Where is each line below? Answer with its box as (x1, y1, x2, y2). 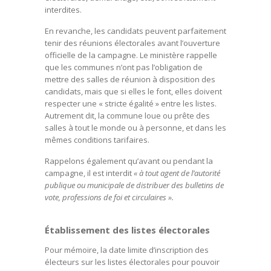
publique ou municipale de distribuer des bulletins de (45, 180, 224, 191)
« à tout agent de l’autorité (134, 168, 220, 178)
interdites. (45, 4, 83, 15)
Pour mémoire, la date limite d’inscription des (45, 244, 209, 255)
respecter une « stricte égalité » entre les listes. (45, 98, 217, 109)
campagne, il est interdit (45, 168, 134, 178)
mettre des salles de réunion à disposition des (45, 74, 215, 85)
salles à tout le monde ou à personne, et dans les (45, 122, 226, 133)
